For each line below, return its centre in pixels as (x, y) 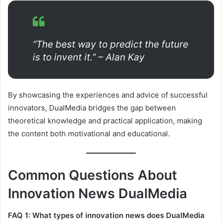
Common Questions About (92, 175)
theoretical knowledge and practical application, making (105, 120)
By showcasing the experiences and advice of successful (108, 95)
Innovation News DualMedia (98, 193)
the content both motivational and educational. (89, 133)
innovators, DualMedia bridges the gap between (92, 108)
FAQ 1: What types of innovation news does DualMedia (106, 216)
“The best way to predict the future (111, 44)
